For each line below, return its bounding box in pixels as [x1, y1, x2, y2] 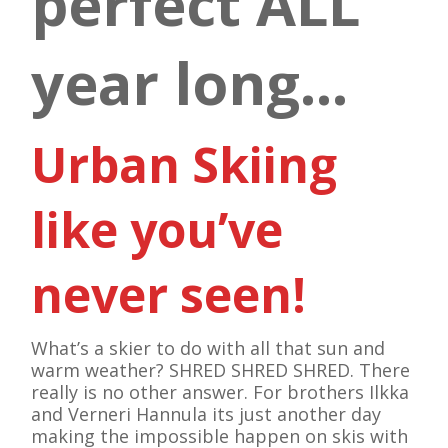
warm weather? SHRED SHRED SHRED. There [31, 358, 410, 382]
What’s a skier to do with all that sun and [31, 336, 385, 360]
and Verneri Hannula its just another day [31, 402, 381, 426]
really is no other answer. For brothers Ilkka [31, 380, 409, 404]
